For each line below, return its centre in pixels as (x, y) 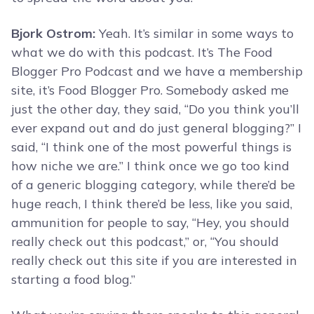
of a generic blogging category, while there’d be (153, 185)
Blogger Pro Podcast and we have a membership (157, 71)
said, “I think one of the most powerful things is (151, 147)
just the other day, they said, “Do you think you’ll (155, 109)
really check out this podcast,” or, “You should (145, 242)
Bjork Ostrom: (53, 34)
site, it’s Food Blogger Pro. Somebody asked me (150, 90)
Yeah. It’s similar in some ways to (194, 34)
